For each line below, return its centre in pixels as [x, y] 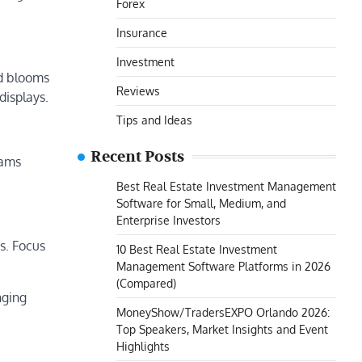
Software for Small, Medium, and [201, 203]
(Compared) [146, 283]
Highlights [143, 346]
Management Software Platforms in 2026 [223, 266]
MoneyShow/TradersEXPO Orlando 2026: [223, 312]
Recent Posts [137, 157]
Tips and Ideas [154, 120]
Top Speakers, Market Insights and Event [222, 329]
